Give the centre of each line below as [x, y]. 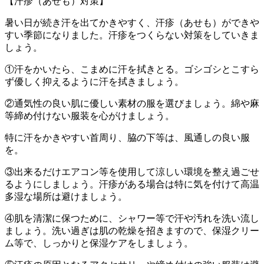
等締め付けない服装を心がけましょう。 [90, 115]
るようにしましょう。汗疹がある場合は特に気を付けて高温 [132, 184]
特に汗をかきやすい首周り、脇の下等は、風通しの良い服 [127, 137]
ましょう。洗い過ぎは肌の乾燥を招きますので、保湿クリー [132, 230]
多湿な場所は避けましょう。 [66, 196]
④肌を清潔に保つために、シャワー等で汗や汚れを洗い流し [132, 218]
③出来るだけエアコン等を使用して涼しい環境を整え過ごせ [132, 171]
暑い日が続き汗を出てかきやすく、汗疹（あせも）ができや [132, 22]
